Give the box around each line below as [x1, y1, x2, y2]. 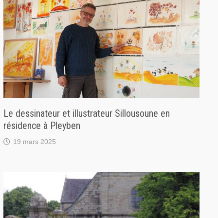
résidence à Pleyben [3, 120, 81, 132]
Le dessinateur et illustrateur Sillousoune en [3, 108, 170, 120]
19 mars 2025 [13, 138, 56, 146]
